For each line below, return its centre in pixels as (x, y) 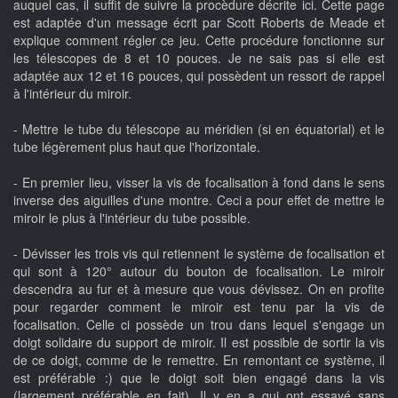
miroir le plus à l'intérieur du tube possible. (132, 218)
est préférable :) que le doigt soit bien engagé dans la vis (199, 378)
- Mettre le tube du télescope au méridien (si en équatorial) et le (199, 129)
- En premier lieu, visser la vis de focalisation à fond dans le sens (199, 182)
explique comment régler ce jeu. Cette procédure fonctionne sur (199, 40)
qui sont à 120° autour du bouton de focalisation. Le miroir (199, 271)
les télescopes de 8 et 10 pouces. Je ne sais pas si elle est (199, 58)
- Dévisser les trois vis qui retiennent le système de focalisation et (199, 253)
